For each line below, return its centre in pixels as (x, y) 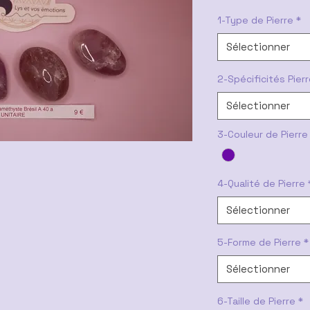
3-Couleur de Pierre (263, 134)
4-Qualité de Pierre (261, 184)
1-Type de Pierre (255, 20)
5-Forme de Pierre (259, 243)
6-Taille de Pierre (256, 301)
